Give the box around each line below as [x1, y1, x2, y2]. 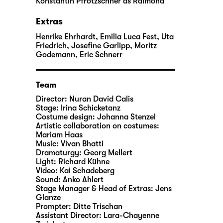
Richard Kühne [58, 157, 110, 166]
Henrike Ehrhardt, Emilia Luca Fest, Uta [36, 32, 174, 41]
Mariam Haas [36, 130, 83, 139]
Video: [36, 166, 60, 175]
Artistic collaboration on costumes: [36, 121, 159, 130]
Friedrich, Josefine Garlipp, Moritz [36, 41, 157, 50]
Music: [36, 139, 61, 148]
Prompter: [36, 202, 73, 211]
